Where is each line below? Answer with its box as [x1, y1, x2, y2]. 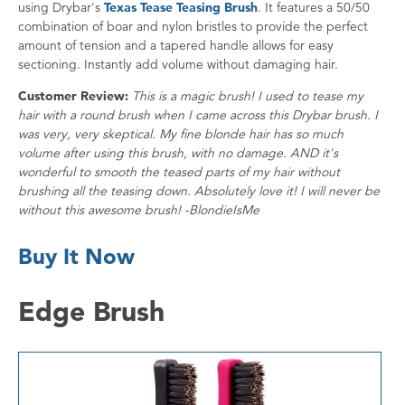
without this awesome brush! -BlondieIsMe [18, 202, 259, 219]
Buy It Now [18, 243, 135, 270]
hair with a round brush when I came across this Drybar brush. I [18, 107, 378, 124]
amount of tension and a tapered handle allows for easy [18, 37, 334, 54]
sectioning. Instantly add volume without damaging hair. [18, 56, 338, 73]
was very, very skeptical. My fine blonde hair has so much [18, 126, 344, 143]
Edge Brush [18, 293, 165, 328]
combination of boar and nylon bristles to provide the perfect [18, 18, 368, 35]
